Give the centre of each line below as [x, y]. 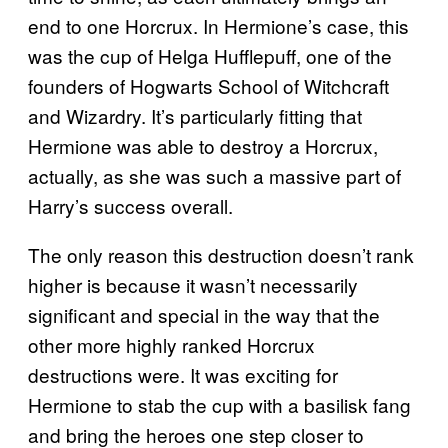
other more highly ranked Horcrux [171, 345]
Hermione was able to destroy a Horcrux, [203, 146]
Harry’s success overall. [130, 206]
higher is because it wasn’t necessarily [193, 285]
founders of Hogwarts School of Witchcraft [208, 86]
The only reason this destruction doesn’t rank [221, 255]
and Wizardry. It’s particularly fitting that [195, 116]
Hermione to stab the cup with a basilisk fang [219, 405]
